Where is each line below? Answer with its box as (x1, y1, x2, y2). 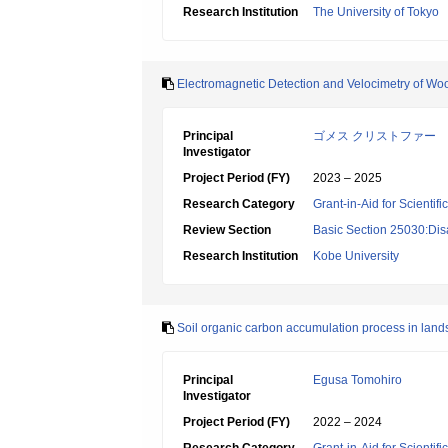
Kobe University (313, 249, 399, 263)
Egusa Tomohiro (313, 373, 402, 387)
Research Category (183, 197, 295, 211)
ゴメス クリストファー (313, 129, 436, 143)
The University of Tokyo (313, 5, 439, 19)
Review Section (183, 223, 271, 237)
